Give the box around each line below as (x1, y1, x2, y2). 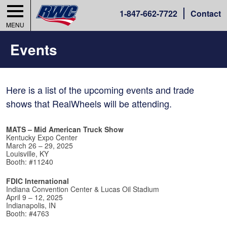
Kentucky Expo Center (6, 132, 78, 142)
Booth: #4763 (6, 208, 49, 219)
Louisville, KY (6, 148, 49, 159)
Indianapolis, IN (6, 200, 56, 211)
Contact (191, 8, 221, 19)
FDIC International (6, 176, 69, 186)
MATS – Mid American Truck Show (6, 124, 124, 134)
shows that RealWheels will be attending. (6, 97, 172, 110)
